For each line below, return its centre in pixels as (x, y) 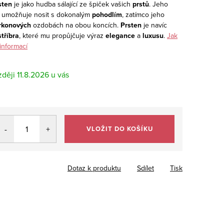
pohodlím (107, 14)
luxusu (153, 35)
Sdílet (145, 168)
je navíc (154, 25)
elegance (120, 35)
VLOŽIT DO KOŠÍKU (119, 128)
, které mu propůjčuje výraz (62, 35)
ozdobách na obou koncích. (76, 25)
